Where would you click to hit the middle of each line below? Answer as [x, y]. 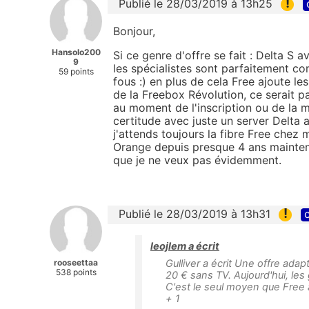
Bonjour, [134, 31]
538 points [76, 272]
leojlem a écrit [185, 247]
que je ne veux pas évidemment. [197, 160]
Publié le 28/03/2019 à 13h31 [195, 213]
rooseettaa [76, 262]
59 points [76, 71]
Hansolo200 [76, 52]
